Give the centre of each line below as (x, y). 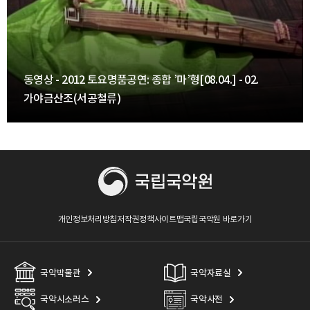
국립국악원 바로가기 (218, 219)
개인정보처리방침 (88, 219)
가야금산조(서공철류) (72, 99)
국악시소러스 (65, 300)
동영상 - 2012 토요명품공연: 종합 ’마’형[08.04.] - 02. (141, 80)
